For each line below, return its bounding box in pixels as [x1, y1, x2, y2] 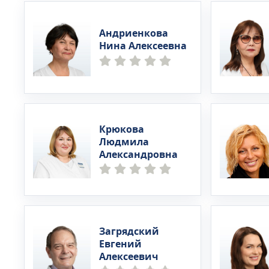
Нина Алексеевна [99, 39, 187, 53]
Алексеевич [99, 249, 159, 264]
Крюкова [99, 122, 144, 137]
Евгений [99, 237, 142, 252]
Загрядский [99, 224, 159, 239]
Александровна [99, 147, 178, 162]
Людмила [99, 134, 149, 150]
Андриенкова [99, 26, 168, 41]
